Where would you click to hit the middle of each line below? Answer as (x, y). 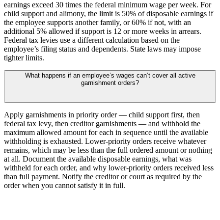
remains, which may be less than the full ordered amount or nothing (108, 150)
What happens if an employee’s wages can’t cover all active (110, 75)
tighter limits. (24, 57)
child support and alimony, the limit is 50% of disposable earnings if (109, 13)
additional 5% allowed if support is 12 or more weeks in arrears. (103, 31)
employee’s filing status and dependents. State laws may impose (102, 49)
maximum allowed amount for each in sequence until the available (106, 132)
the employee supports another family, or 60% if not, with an (97, 22)
